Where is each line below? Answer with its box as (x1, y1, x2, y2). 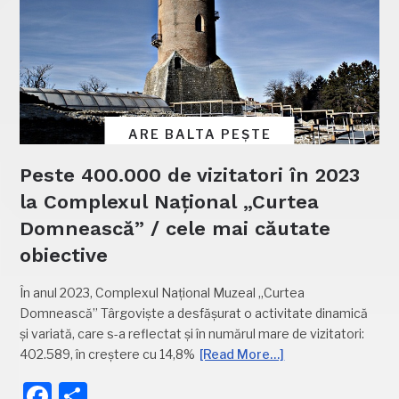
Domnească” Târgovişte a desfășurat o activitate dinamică (20, 305, 369, 321)
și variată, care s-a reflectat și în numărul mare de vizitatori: (20, 325, 365, 341)
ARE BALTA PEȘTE (127, 126, 272, 142)
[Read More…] (199, 346, 285, 362)
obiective (20, 243, 109, 266)
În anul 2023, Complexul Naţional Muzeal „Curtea (20, 284, 305, 300)
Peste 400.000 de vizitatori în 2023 (20, 163, 361, 186)
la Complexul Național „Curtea (20, 190, 320, 213)
